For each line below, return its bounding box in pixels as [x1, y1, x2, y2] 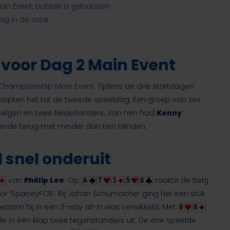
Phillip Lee [24, 175, 65, 186]
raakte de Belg [152, 175, 208, 186]
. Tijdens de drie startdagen [94, 81, 195, 92]
